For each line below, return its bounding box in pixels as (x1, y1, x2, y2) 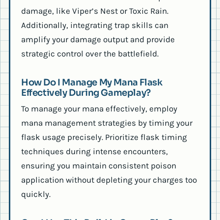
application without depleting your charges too (21, 175, 197, 185)
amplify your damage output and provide (21, 34, 175, 45)
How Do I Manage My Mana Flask (21, 76, 163, 88)
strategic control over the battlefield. (21, 49, 159, 59)
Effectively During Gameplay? (21, 86, 151, 98)
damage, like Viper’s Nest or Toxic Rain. (21, 6, 168, 16)
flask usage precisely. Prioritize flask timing (21, 132, 187, 142)
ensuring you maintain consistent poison (21, 161, 176, 171)
